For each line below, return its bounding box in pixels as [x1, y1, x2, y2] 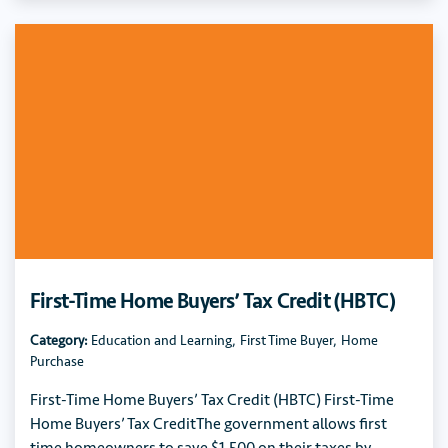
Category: [30, 332, 88, 350]
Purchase [30, 353, 84, 371]
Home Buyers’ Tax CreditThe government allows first [30, 414, 387, 435]
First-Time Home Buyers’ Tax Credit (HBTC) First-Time [30, 390, 394, 411]
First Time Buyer [240, 332, 333, 350]
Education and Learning [88, 332, 232, 350]
